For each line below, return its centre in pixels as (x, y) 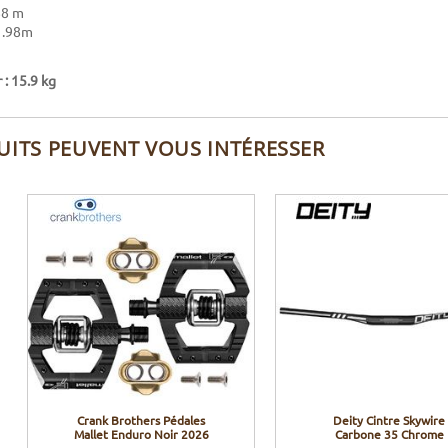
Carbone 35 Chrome (389, 433)
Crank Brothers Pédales (141, 419)
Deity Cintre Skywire (389, 419)
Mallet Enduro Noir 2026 (141, 433)
